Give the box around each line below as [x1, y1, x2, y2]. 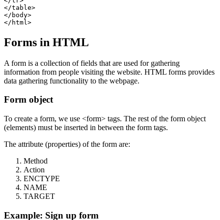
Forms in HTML [4, 35, 89, 49]
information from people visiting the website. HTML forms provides [4, 67, 215, 76]
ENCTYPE [24, 174, 60, 183]
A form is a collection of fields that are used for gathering [4, 58, 180, 67]
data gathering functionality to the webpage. [4, 76, 139, 85]
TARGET [24, 192, 55, 200]
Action [24, 165, 45, 174]
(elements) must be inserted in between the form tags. [4, 123, 168, 132]
